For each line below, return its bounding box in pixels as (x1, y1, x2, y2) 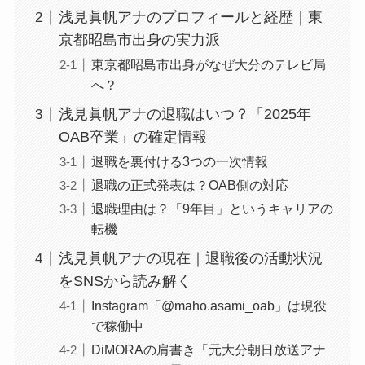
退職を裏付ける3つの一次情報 (90, 154, 268, 169)
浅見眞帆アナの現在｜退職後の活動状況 (58, 250, 323, 267)
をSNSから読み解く (58, 273, 191, 290)
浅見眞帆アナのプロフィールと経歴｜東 (58, 9, 323, 26)
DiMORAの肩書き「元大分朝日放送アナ (90, 342, 326, 358)
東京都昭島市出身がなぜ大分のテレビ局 (90, 57, 326, 73)
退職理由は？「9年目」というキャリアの (90, 201, 333, 217)
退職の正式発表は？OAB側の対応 (90, 178, 288, 193)
